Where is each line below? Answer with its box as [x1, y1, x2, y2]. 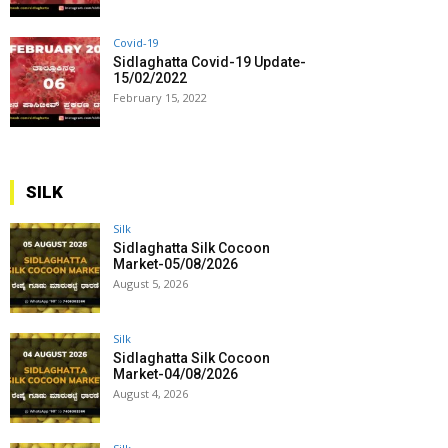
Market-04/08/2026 [113, 366, 238, 383]
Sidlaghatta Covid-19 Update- [113, 54, 306, 71]
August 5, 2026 [113, 276, 188, 292]
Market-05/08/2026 [113, 256, 238, 273]
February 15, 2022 [113, 90, 207, 106]
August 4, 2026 [113, 386, 188, 402]
